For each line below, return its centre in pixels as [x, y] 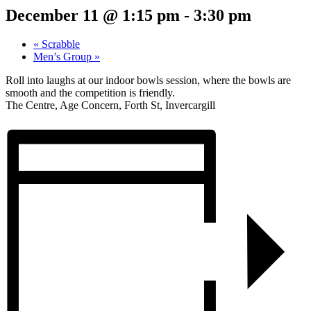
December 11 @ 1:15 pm [93, 15]
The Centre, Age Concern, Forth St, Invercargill [110, 106]
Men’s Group [64, 57]
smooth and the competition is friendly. [90, 93]
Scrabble [59, 44]
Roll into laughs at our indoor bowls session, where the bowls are [148, 81]
